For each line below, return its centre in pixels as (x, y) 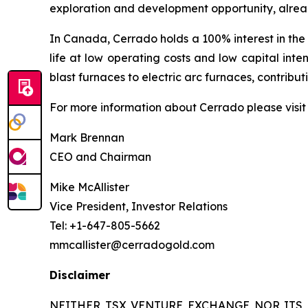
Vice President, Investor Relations (139, 206)
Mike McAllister (89, 187)
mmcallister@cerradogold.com (132, 244)
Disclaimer (80, 275)
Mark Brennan (87, 137)
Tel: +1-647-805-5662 (105, 225)
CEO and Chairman (100, 156)
